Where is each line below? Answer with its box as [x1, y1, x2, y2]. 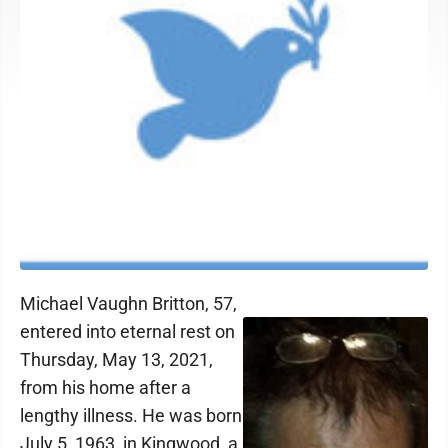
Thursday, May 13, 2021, [20, 349, 213, 370]
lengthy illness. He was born [20, 405, 242, 426]
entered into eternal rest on [20, 321, 235, 342]
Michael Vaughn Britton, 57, [20, 293, 237, 314]
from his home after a [20, 377, 191, 398]
